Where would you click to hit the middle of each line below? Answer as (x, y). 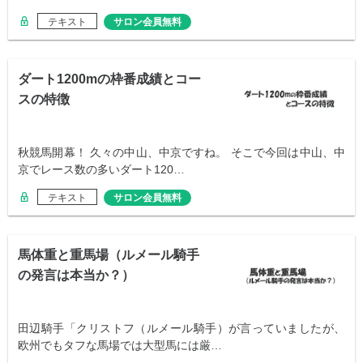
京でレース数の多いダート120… (101, 170)
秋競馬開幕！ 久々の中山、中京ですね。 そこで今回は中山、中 (181, 153)
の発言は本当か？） (76, 275)
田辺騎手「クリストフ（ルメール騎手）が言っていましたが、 (181, 329)
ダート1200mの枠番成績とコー (109, 79)
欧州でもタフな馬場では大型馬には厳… (120, 346)
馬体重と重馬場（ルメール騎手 (109, 255)
